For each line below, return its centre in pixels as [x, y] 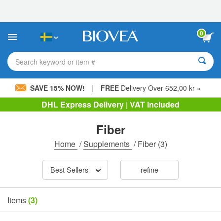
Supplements [107, 144]
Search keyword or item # [55, 61]
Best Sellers [69, 170]
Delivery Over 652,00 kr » [160, 88]
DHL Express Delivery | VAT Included [110, 104]
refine [149, 170]
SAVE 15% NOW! [57, 88]
